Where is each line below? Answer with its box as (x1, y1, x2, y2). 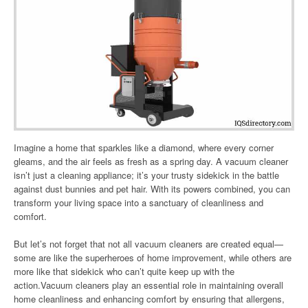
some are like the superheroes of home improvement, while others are (14, 251, 291, 265)
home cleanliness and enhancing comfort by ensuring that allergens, (14, 292, 285, 306)
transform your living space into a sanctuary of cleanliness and (14, 196, 263, 210)
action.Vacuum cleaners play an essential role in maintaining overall (14, 278, 283, 292)
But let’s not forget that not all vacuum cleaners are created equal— (14, 237, 283, 251)
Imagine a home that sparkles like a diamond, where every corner (14, 141, 274, 155)
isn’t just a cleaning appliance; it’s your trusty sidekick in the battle (14, 168, 279, 182)
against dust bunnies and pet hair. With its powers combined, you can (14, 182, 290, 196)
